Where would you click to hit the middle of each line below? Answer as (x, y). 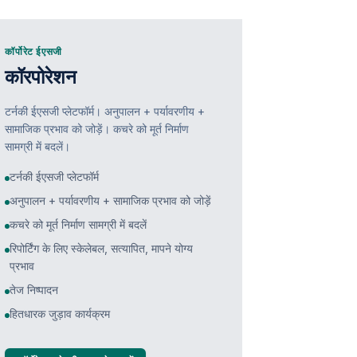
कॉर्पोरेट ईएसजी (33, 51)
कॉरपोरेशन (41, 77)
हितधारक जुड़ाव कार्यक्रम (60, 314)
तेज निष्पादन (34, 290)
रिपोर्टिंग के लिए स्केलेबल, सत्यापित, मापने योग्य (102, 248)
